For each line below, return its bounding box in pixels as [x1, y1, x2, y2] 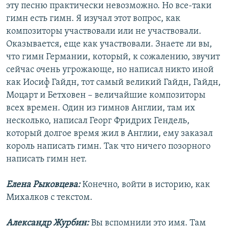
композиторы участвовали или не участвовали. [6, 27, 201, 37]
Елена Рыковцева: [6, 180, 80, 190]
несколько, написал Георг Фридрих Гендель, [6, 116, 190, 126]
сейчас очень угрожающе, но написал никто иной [6, 65, 214, 75]
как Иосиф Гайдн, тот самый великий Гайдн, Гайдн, [6, 78, 221, 88]
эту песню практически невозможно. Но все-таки [6, 1, 212, 11]
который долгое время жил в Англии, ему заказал [6, 129, 213, 139]
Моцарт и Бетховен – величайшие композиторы [6, 90, 205, 101]
